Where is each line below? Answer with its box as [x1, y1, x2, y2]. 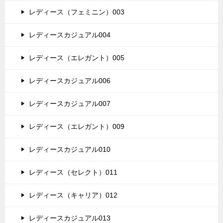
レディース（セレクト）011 [29, 168, 117, 176]
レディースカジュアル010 [29, 145, 111, 153]
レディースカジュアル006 [29, 76, 111, 85]
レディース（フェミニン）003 [29, 7, 124, 16]
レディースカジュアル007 [29, 99, 111, 108]
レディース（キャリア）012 [29, 191, 117, 199]
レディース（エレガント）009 [29, 122, 124, 130]
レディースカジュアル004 [29, 30, 111, 39]
